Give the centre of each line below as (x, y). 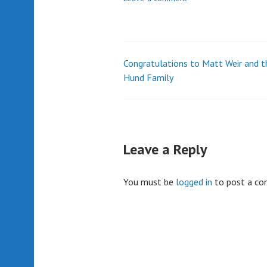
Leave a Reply (165, 149)
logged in (194, 181)
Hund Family (148, 77)
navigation (165, 98)
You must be (150, 181)
